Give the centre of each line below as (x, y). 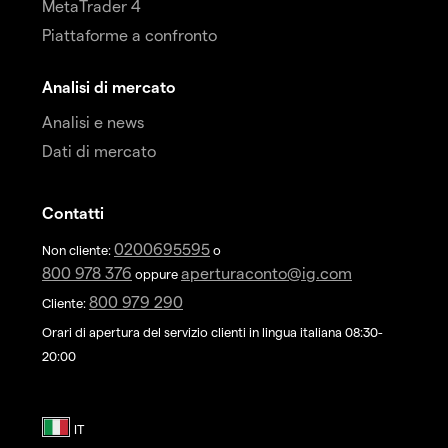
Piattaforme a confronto (129, 34)
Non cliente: (78, 249)
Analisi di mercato (109, 86)
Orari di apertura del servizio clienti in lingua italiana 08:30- (212, 331)
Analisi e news (93, 121)
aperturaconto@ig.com (266, 272)
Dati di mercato (99, 150)
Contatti (73, 212)
